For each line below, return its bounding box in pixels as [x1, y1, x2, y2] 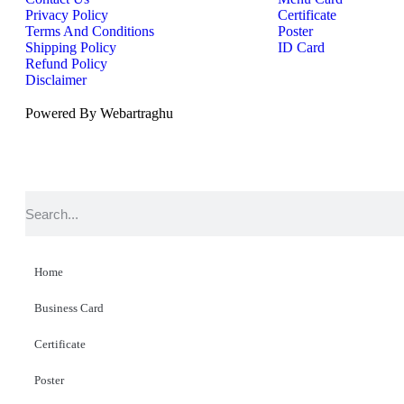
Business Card [34, 301, 104, 315]
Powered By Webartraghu [25, 106, 173, 121]
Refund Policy [25, 56, 107, 71]
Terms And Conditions [25, 23, 154, 39]
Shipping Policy [25, 40, 116, 55]
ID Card [278, 40, 325, 55]
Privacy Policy [25, 7, 108, 23]
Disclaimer [25, 72, 87, 87]
